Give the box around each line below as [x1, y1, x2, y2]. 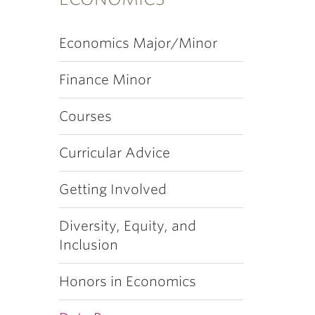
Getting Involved [58, 181, 167, 198]
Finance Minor [58, 72, 151, 88]
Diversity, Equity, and [58, 218, 196, 234]
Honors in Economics [58, 274, 196, 290]
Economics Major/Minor [58, 35, 217, 51]
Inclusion [58, 237, 118, 253]
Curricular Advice [58, 145, 170, 161]
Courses [58, 108, 112, 124]
